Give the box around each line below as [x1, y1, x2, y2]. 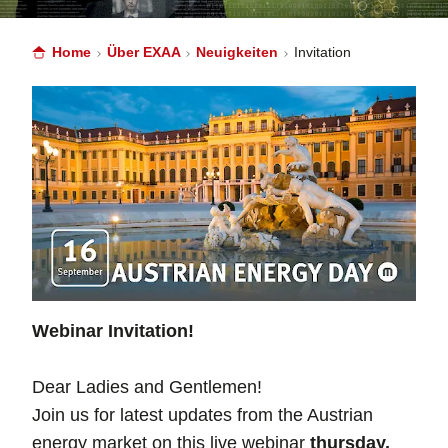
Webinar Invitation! [32, 321, 194, 342]
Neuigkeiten [196, 44, 282, 61]
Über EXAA [107, 44, 184, 61]
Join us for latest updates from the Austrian [32, 405, 373, 426]
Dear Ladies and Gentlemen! [32, 377, 262, 398]
